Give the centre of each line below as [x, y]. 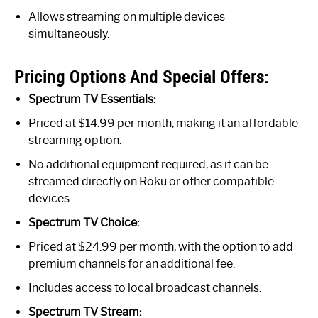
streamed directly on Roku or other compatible [151, 181]
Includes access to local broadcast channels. [145, 287]
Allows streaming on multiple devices [127, 16]
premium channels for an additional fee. [132, 263]
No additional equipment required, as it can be [148, 164]
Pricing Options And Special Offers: [142, 76]
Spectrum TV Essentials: [92, 99]
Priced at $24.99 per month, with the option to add [161, 246]
